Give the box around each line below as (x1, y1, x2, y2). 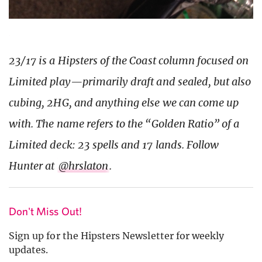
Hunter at (9, 159, 57, 173)
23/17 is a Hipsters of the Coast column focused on (9, 54, 249, 68)
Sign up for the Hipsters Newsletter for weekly (9, 230, 225, 242)
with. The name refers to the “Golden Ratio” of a (9, 117, 240, 131)
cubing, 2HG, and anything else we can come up (9, 96, 239, 110)
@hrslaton (58, 159, 108, 173)
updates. (9, 244, 49, 256)
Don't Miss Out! (9, 205, 82, 218)
